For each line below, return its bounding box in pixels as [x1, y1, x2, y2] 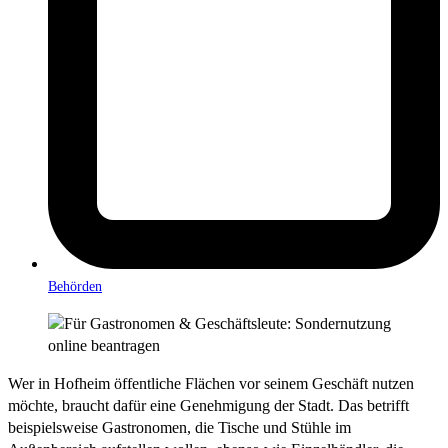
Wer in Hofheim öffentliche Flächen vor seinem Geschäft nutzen [8, 374, 414, 392]
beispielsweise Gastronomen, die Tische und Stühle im [8, 418, 351, 436]
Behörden [48, 278, 102, 294]
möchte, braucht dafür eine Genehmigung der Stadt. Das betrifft [8, 396, 409, 414]
